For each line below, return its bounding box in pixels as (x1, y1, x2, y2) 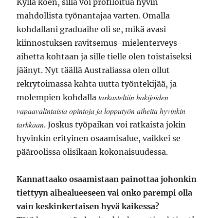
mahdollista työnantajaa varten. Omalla (17, 11, 170, 21)
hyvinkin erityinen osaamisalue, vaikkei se (17, 133, 181, 144)
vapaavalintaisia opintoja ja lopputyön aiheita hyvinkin (17, 106, 186, 116)
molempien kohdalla (17, 92, 99, 103)
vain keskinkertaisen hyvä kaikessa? (17, 201, 160, 212)
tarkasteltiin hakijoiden (98, 92, 169, 103)
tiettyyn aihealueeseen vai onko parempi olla (17, 188, 193, 198)
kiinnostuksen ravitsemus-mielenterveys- (17, 38, 182, 48)
